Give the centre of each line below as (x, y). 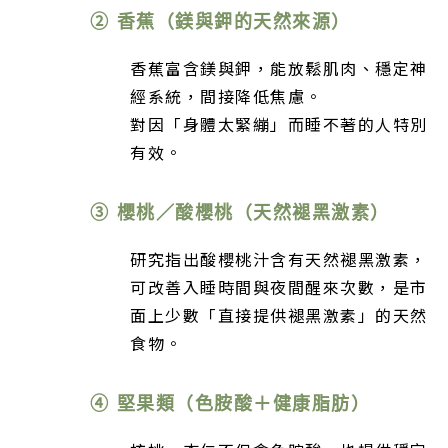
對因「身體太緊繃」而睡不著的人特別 (279, 124)
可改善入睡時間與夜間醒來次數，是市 (279, 287)
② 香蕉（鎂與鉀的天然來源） (220, 20)
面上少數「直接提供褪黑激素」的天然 (279, 315)
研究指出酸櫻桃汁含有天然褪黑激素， (279, 259)
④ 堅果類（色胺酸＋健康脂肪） (230, 403)
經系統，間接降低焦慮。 (226, 96)
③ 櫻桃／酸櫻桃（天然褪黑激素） (240, 212)
